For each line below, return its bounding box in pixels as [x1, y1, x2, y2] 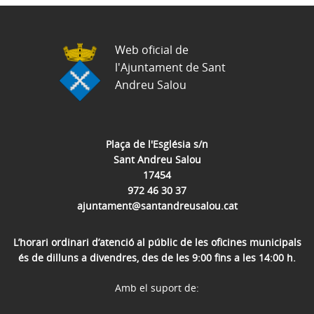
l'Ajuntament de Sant [115, 59, 226, 75]
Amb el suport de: [115, 280, 199, 294]
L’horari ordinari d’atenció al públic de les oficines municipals [13, 235, 301, 249]
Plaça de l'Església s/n [106, 137, 208, 151]
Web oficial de [115, 41, 189, 57]
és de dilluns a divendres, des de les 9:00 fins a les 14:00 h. [18, 250, 296, 264]
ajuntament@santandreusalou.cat [76, 198, 238, 212]
